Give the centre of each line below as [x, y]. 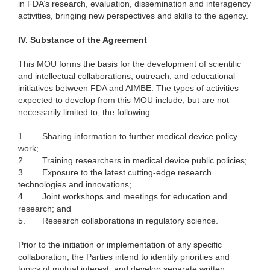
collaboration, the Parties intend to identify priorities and [124, 257]
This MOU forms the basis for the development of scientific [130, 64]
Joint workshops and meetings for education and [135, 197]
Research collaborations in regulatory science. [130, 221]
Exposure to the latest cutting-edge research [127, 173]
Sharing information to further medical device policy [140, 137]
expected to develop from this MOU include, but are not [124, 100]
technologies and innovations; [75, 185]
